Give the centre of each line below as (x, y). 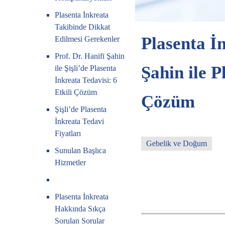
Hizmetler (71, 162)
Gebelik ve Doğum (176, 143)
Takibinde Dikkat (83, 27)
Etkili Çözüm (76, 92)
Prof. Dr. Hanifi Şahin (90, 56)
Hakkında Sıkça (80, 209)
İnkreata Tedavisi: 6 (86, 80)
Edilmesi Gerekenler (87, 39)
